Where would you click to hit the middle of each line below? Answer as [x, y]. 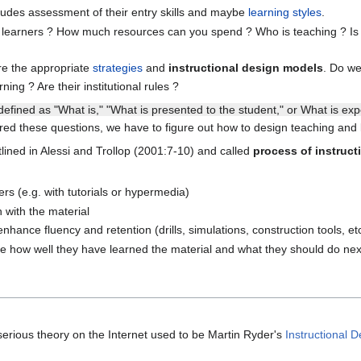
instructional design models [245, 68]
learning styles [284, 12]
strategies [117, 68]
